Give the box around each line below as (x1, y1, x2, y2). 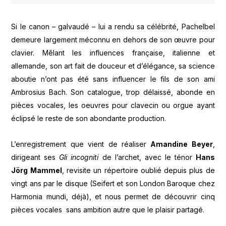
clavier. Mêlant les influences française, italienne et (11, 48, 215, 58)
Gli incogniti (59, 152, 102, 161)
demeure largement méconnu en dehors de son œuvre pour (11, 35, 215, 44)
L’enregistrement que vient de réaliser (11, 139, 151, 148)
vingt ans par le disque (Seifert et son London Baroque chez (11, 179, 215, 188)
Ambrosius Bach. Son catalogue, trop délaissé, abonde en (11, 88, 215, 97)
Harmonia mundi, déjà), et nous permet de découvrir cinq (11, 192, 215, 201)
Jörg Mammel (11, 165, 62, 175)
